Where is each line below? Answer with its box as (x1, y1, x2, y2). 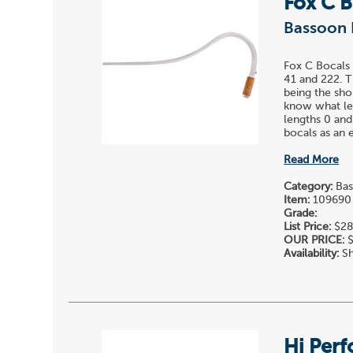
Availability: (284, 247, 340, 259)
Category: (284, 180, 333, 192)
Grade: (284, 207, 318, 219)
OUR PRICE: (284, 234, 345, 246)
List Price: (284, 221, 332, 232)
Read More (284, 154, 340, 165)
